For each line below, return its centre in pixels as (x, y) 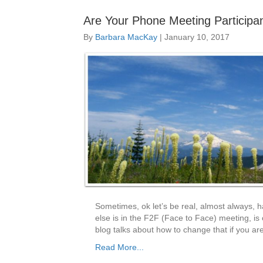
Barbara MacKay (126, 37)
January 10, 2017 (197, 37)
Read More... (119, 247)
